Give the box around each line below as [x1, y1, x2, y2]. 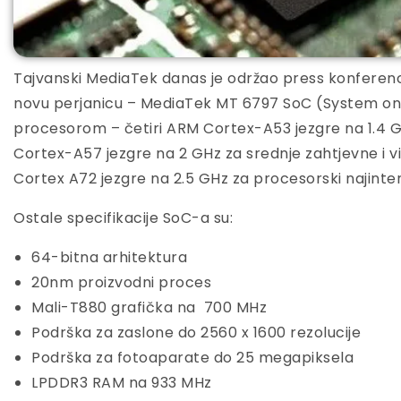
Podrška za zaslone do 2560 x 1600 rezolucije [31, 322, 361, 344]
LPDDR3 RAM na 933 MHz [31, 372, 212, 394]
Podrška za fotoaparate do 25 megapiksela [31, 347, 354, 369]
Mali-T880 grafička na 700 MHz [31, 297, 267, 319]
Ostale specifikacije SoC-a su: [13, 208, 233, 229]
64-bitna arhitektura [31, 247, 187, 269]
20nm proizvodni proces [31, 272, 211, 294]
